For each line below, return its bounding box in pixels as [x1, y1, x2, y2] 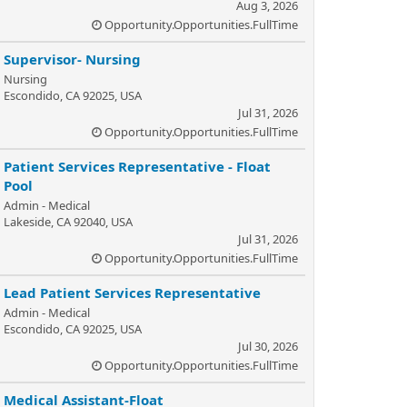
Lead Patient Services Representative [4, 283, 261, 302]
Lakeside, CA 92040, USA [4, 213, 133, 230]
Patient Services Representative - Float [4, 157, 271, 175]
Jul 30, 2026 [238, 338, 298, 354]
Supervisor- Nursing [4, 50, 141, 68]
